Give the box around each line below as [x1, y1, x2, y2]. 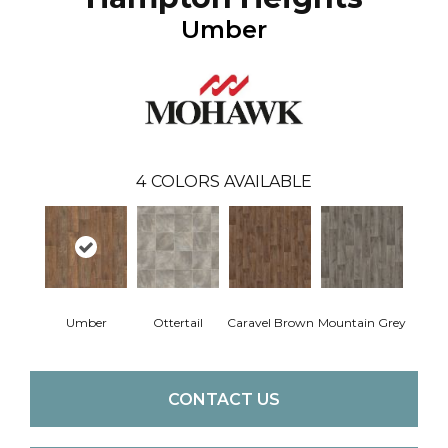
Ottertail [153, 315, 203, 330]
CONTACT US [168, 389, 280, 409]
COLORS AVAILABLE [151, 172, 312, 191]
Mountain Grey [318, 315, 406, 330]
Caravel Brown [226, 315, 314, 330]
